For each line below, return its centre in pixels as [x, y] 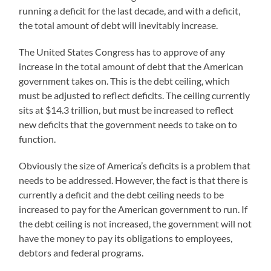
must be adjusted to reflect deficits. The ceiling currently [135, 96]
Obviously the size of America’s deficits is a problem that [135, 166]
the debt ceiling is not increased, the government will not [135, 224]
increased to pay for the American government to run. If [133, 209]
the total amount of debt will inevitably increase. [119, 25]
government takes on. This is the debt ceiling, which [125, 81]
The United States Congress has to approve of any [122, 52]
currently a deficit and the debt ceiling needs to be [122, 195]
